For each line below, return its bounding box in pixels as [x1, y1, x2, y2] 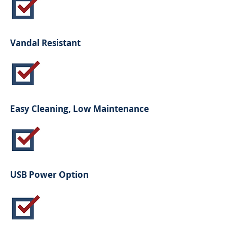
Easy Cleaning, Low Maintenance [10, 103, 149, 115]
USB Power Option [10, 169, 89, 180]
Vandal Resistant [10, 37, 81, 49]
